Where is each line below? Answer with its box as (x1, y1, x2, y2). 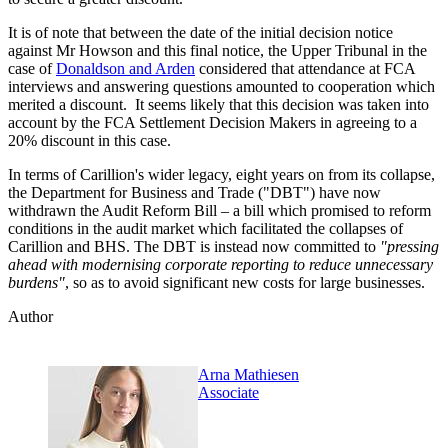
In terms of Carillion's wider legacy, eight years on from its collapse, (8, 166, 435, 184)
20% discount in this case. (8, 132, 175, 150)
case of (8, 60, 56, 78)
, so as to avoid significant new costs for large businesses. (65, 274, 425, 292)
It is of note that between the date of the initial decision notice (8, 24, 393, 42)
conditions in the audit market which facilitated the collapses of (8, 220, 403, 238)
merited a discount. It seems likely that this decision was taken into (8, 96, 429, 114)
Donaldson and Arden (56, 60, 195, 78)
